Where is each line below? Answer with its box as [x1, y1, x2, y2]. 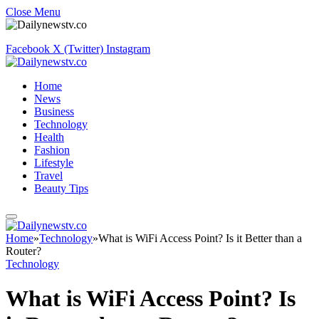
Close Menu [6, 6, 61, 18]
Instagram [106, 43, 150, 55]
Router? [6, 245, 41, 257]
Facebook [6, 43, 50, 55]
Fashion [34, 144, 70, 156]
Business [34, 105, 74, 117]
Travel [34, 169, 63, 182]
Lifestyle [34, 157, 73, 169]
